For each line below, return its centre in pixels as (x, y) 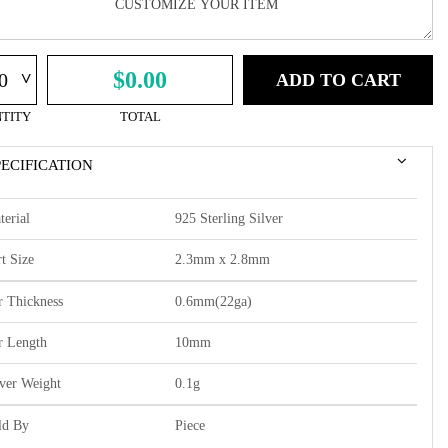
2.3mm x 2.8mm (222, 259)
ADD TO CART (338, 80)
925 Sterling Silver (229, 218)
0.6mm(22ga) (213, 301)
